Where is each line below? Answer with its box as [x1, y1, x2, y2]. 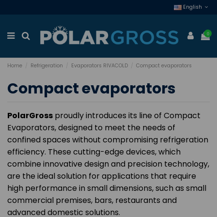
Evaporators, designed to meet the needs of [7, 122, 175, 134]
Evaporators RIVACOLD [71, 62, 128, 70]
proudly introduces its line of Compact [53, 110, 201, 122]
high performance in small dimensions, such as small [7, 183, 206, 194]
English [181, 3, 203, 11]
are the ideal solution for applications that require [7, 170, 196, 182]
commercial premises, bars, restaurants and [7, 195, 177, 206]
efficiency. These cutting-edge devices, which [7, 146, 181, 158]
